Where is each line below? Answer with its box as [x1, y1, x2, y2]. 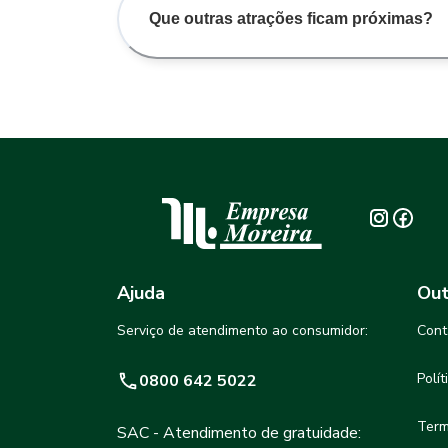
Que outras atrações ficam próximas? [149, 9, 433, 27]
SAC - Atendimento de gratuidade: [117, 422, 361, 445]
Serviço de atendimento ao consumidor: [117, 321, 368, 341]
